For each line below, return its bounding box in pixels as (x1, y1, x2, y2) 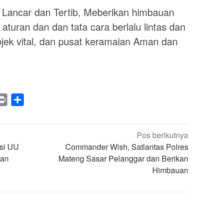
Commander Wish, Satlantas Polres (65, 141, 189, 153)
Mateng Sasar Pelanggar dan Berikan (58, 153, 189, 164)
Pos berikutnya (137, 129, 189, 141)
